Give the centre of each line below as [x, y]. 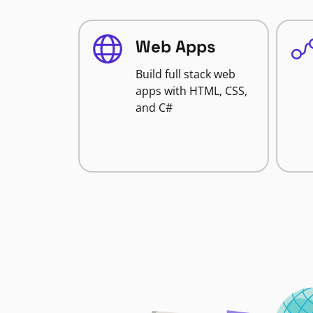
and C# [154, 108]
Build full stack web [185, 74]
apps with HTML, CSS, [191, 91]
